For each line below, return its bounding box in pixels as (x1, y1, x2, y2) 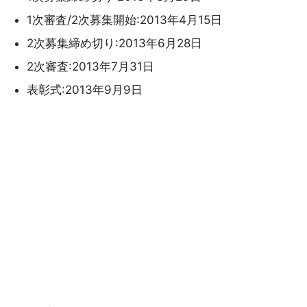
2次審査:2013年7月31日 (26, 60, 154, 73)
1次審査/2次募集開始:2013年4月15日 (26, 13, 222, 27)
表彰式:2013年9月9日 (26, 83, 143, 97)
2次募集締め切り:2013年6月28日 (26, 36, 202, 50)
